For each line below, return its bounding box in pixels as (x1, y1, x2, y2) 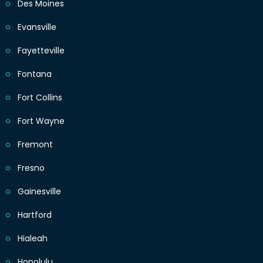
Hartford (18, 209, 52, 221)
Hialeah (18, 232, 48, 245)
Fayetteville (18, 45, 65, 57)
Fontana (18, 68, 52, 80)
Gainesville (18, 186, 61, 198)
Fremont (18, 139, 53, 151)
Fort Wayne (18, 115, 65, 127)
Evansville (18, 21, 56, 33)
